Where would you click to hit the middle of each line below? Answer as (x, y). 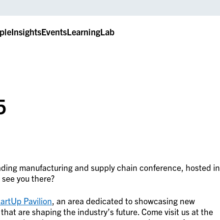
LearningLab (90, 31)
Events (54, 31)
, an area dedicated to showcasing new (123, 201)
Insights (26, 31)
